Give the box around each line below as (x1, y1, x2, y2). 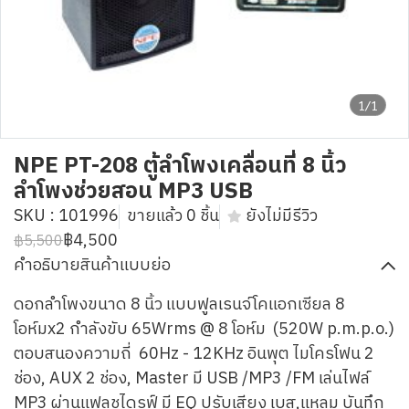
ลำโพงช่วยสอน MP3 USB (14, 173, 253, 210)
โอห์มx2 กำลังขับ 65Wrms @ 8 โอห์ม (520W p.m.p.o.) (14, 316, 394, 343)
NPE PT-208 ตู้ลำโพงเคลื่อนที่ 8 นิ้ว (14, 148, 347, 184)
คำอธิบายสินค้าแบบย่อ (14, 252, 171, 279)
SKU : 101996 (14, 203, 119, 230)
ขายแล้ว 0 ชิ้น (127, 203, 219, 230)
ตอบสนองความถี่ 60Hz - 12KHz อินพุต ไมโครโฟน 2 (14, 341, 374, 368)
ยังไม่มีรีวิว (246, 203, 318, 230)
